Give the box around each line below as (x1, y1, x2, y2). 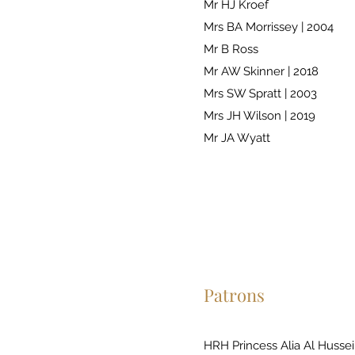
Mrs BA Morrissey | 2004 (204, 20, 334, 34)
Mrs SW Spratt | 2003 (204, 86, 317, 101)
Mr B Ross (204, 42, 258, 56)
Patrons (204, 283, 265, 307)
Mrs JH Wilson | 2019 (204, 109, 315, 123)
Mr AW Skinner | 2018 (204, 64, 319, 78)
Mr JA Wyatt (204, 131, 270, 145)
